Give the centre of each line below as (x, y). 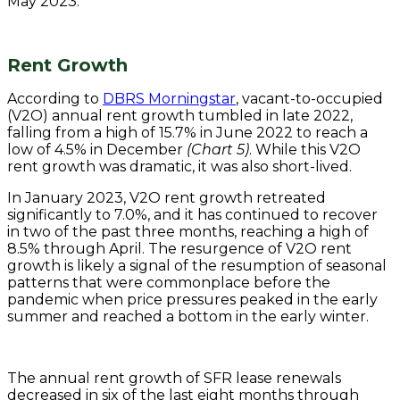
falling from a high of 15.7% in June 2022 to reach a (187, 133)
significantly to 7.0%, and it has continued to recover (192, 215)
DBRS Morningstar (169, 99)
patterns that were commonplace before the (169, 283)
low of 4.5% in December (97, 150)
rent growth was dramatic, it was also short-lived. (179, 167)
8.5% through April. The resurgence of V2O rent (179, 249)
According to (55, 99)
